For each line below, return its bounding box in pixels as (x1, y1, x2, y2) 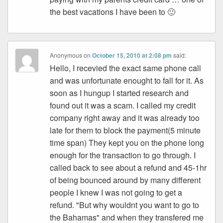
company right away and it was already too (50, 112, 200, 124)
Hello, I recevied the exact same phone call (50, 62, 202, 74)
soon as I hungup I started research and (50, 87, 189, 99)
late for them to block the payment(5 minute (50, 124, 201, 136)
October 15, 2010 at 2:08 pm (92, 51, 172, 60)
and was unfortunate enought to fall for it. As (50, 75, 204, 87)
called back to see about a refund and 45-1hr (50, 162, 207, 174)
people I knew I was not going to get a (50, 187, 183, 199)
